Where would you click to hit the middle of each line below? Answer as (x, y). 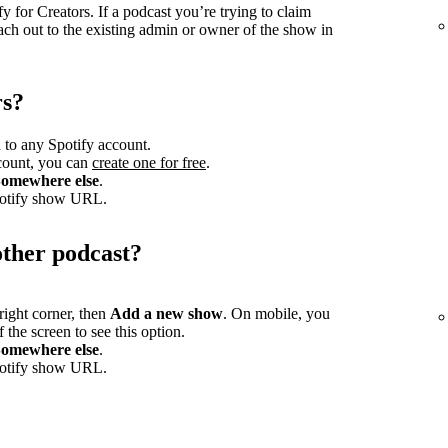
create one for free (149, 162)
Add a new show (166, 313)
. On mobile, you (276, 313)
